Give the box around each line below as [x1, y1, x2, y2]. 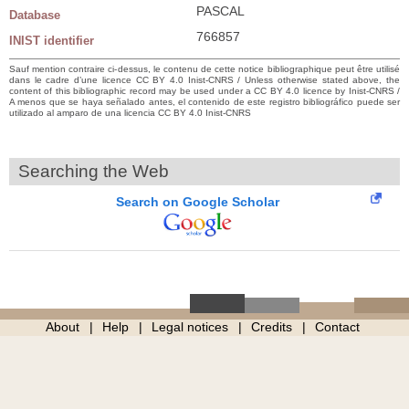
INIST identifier [9, 33, 94, 47]
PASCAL [196, 3, 245, 18]
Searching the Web [18, 161, 169, 181]
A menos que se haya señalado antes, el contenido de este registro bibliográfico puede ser [9, 96, 400, 107]
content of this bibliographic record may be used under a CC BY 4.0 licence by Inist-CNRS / [9, 85, 400, 96]
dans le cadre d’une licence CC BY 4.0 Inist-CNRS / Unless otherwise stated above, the [9, 74, 400, 85]
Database [9, 7, 60, 22]
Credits [250, 319, 292, 334]
